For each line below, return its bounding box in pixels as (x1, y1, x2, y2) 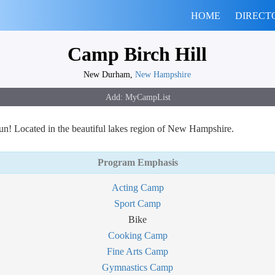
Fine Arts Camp (107, 246, 168, 257)
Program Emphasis (97, 157, 178, 168)
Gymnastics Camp (102, 262, 173, 273)
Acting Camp (111, 182, 164, 193)
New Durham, (83, 69, 135, 79)
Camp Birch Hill (67, 43, 207, 65)
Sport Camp (114, 198, 161, 209)
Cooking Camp (107, 230, 168, 241)
